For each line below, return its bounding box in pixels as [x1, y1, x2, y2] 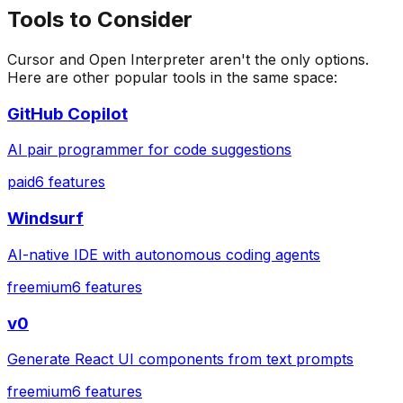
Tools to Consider [7, 6, 193, 33]
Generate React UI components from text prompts [7, 350, 354, 369]
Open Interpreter [89, 50, 205, 69]
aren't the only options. [205, 50, 369, 69]
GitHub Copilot [7, 103, 128, 124]
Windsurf [7, 208, 84, 229]
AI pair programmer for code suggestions [7, 140, 291, 159]
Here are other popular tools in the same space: [7, 68, 337, 87]
